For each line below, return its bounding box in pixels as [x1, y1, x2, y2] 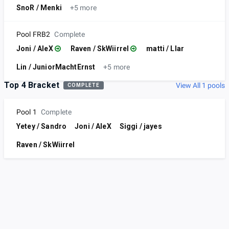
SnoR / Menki [16, 4, 62, 12]
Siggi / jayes [119, 122, 162, 131]
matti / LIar [146, 44, 185, 53]
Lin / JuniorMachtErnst [16, 63, 96, 72]
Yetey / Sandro [16, 122, 67, 131]
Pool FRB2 [16, 30, 51, 39]
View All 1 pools [176, 81, 225, 90]
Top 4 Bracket [4, 80, 59, 90]
